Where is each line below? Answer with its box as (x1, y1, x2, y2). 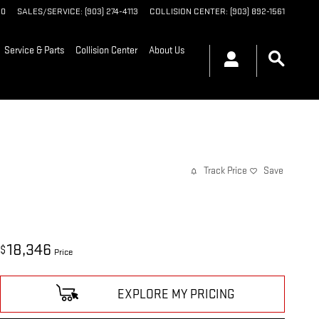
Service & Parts (4, 43, 65, 56)
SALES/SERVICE (17, 6, 80, 17)
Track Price (204, 164, 247, 177)
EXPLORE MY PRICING (117, 286, 235, 302)
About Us (149, 43, 185, 56)
